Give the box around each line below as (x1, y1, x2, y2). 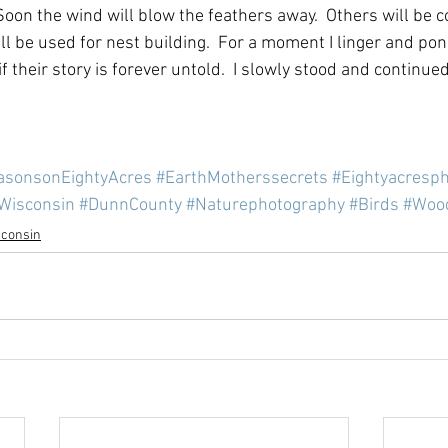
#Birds (349, 194, 399, 216)
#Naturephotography (186, 194, 345, 216)
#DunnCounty (79, 194, 182, 216)
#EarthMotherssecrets (156, 167, 328, 189)
